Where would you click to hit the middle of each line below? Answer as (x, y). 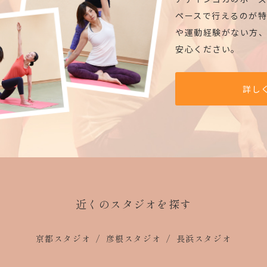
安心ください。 (208, 49)
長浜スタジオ (204, 239)
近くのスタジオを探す (133, 204)
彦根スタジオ (133, 239)
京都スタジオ (63, 239)
